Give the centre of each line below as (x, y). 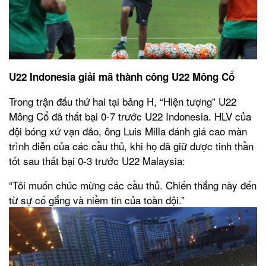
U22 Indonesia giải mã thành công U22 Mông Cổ (122, 76)
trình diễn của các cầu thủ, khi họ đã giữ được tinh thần (131, 145)
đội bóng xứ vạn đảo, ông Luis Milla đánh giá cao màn (128, 131)
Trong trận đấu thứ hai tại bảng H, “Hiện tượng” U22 (123, 101)
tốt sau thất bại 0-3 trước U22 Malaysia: (97, 160)
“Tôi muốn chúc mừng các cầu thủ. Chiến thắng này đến (133, 185)
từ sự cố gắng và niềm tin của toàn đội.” (97, 199)
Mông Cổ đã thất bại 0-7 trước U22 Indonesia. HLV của (130, 116)
